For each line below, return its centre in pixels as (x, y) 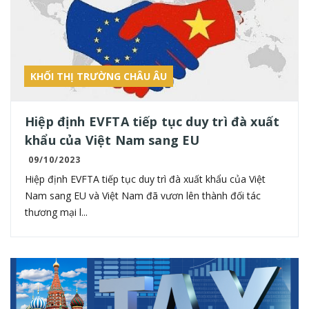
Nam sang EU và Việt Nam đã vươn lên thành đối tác (143, 195)
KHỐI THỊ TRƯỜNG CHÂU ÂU (99, 76)
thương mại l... (56, 212)
